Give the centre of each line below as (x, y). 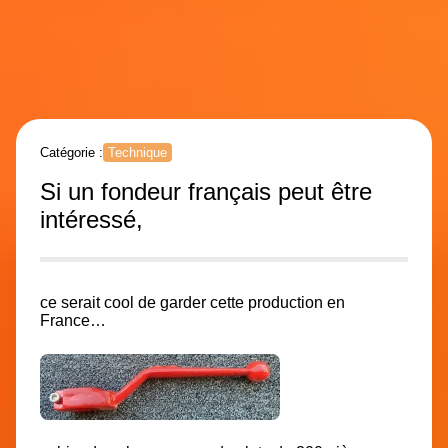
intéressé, (91, 220)
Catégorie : (71, 153)
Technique (137, 153)
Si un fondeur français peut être (206, 192)
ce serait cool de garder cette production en (192, 303)
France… (73, 321)
